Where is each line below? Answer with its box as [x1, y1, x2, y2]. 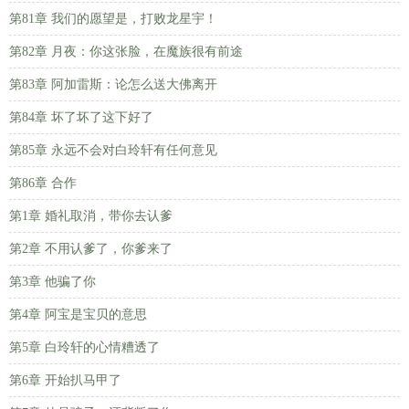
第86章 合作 [9, 176, 77, 190]
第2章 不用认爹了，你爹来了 [9, 242, 173, 256]
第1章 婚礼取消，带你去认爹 [9, 209, 173, 223]
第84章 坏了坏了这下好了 [9, 110, 153, 124]
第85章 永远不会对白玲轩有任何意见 [9, 143, 217, 157]
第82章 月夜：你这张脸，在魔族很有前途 [9, 45, 243, 58]
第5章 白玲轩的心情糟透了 [9, 341, 160, 354]
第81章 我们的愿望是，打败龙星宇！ [9, 12, 217, 26]
